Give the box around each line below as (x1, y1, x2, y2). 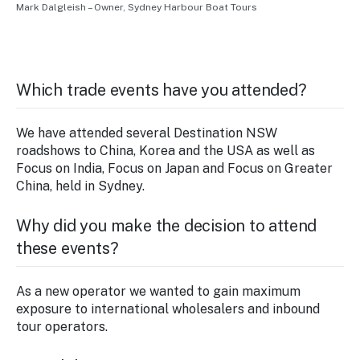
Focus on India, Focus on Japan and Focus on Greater (16, 161, 333, 177)
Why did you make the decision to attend (16, 216, 317, 236)
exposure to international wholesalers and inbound (16, 301, 320, 317)
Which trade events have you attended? (16, 80, 307, 100)
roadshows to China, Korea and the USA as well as (16, 143, 315, 159)
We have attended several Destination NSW (16, 125, 277, 141)
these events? (16, 239, 119, 259)
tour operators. (16, 319, 108, 335)
